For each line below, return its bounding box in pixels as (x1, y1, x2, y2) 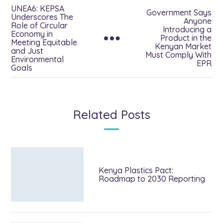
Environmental (11, 54, 64, 64)
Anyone (184, 15, 212, 26)
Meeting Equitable (11, 37, 78, 47)
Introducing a (163, 24, 212, 34)
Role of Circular (11, 20, 68, 30)
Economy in (11, 28, 53, 39)
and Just (11, 45, 44, 56)
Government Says (146, 7, 212, 17)
